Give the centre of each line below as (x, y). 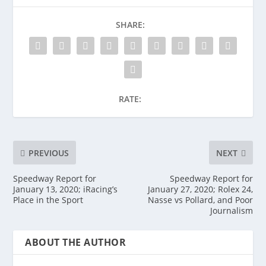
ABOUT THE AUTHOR (76, 242)
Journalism (231, 210)
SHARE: (130, 25)
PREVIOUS (49, 153)
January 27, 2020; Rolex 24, (200, 189)
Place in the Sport (48, 200)
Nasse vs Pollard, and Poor (200, 200)
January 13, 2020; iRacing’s (66, 189)
